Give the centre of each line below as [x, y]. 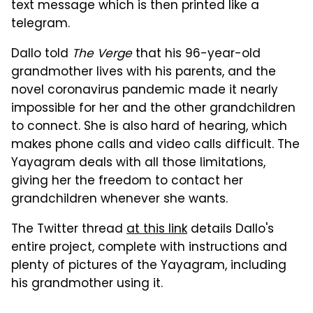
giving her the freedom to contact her [127, 182]
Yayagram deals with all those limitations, [138, 163]
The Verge [102, 54]
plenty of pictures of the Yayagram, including [149, 266]
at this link [157, 230]
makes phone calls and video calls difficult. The [155, 145]
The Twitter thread [69, 230]
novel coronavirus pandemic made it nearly [145, 91]
